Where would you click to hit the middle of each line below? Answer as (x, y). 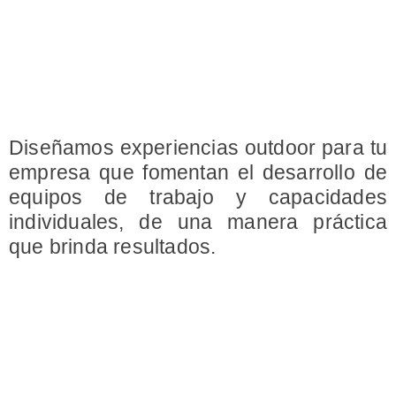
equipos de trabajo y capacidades (198, 197)
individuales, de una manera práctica (198, 222)
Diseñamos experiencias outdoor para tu (198, 148)
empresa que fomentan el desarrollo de (198, 172)
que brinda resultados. (113, 247)
